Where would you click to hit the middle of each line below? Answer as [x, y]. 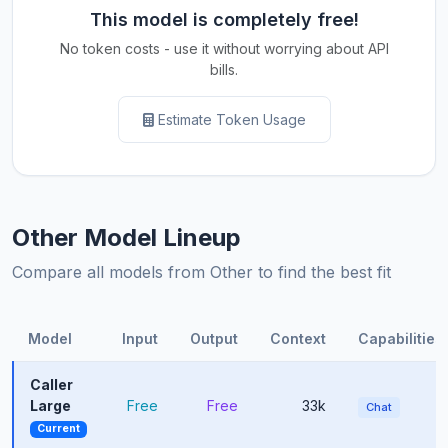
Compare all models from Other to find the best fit [201, 272]
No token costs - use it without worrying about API [224, 49]
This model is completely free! [224, 20]
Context [298, 339]
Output [214, 339]
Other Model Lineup [126, 238]
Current [58, 429]
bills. [224, 70]
